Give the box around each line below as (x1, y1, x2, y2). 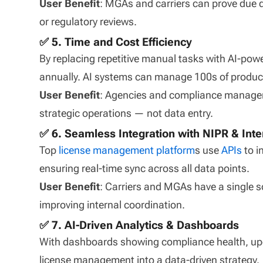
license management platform (59, 143, 195, 156)
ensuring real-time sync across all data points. (39, 161, 250, 174)
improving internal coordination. (39, 198, 186, 211)
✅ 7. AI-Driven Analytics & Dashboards (39, 218, 240, 232)
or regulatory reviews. (39, 15, 137, 28)
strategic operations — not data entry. (39, 106, 214, 119)
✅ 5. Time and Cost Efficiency (39, 35, 193, 49)
